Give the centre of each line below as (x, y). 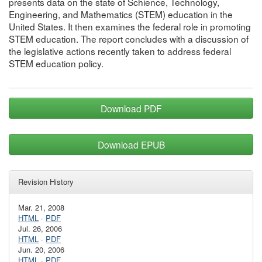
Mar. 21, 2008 (41, 207)
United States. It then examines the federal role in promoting (130, 26)
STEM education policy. (56, 63)
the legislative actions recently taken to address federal (120, 51)
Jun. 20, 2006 (41, 249)
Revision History (46, 182)
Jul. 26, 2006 (40, 228)
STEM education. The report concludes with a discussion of (129, 39)
